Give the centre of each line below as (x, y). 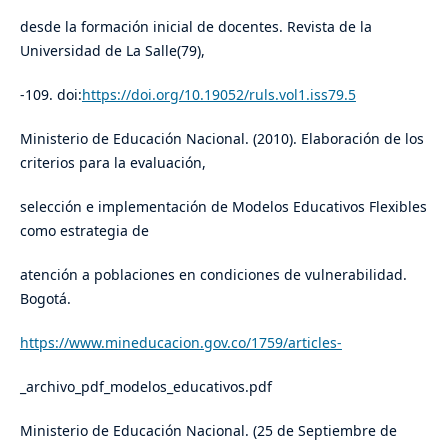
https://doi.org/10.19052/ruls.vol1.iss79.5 (218, 94)
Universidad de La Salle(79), (112, 50)
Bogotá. (45, 298)
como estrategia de (84, 230)
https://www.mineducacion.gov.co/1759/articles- (180, 342)
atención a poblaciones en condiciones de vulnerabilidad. (213, 274)
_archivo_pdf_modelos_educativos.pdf (145, 386)
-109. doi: (50, 94)
